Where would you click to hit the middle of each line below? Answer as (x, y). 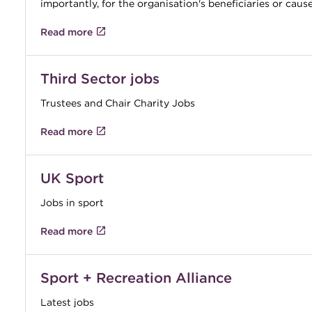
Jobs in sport (72, 202)
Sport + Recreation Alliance (136, 278)
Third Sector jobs (100, 78)
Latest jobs (67, 302)
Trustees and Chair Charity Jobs (117, 103)
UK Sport (72, 178)
